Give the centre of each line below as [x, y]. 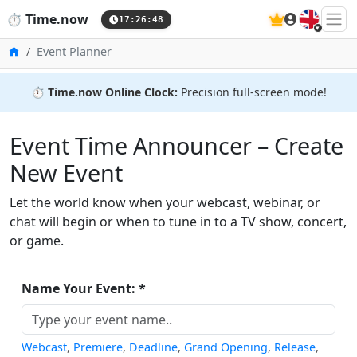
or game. [37, 241]
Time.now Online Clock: [112, 92]
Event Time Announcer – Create [177, 145]
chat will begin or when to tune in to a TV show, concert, [178, 222]
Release [295, 347]
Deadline [153, 347]
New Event [66, 173]
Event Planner [74, 51]
